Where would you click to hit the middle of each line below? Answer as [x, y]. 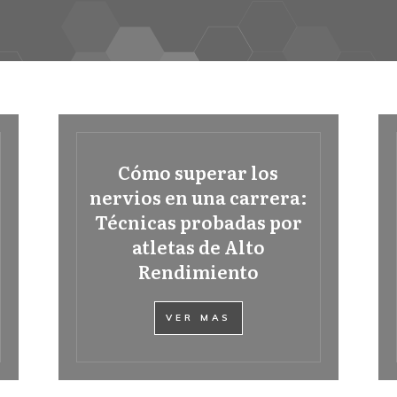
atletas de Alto [198, 246]
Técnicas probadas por [198, 222]
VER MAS [198, 318]
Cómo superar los [198, 172]
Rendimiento [198, 271]
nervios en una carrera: [198, 197]
